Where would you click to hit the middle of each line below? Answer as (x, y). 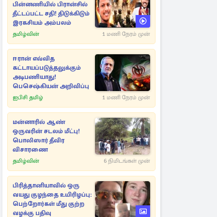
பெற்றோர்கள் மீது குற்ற (48, 204)
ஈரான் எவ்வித (34, 59)
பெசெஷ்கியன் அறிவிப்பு (51, 86)
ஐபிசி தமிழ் (28, 98)
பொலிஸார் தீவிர (39, 140)
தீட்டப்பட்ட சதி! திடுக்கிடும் (51, 14)
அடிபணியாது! (34, 77)
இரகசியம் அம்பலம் (42, 23)
